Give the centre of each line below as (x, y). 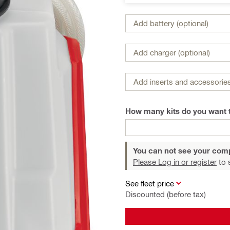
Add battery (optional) (171, 23)
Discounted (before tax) (166, 194)
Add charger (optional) (172, 52)
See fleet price (150, 183)
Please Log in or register (175, 161)
